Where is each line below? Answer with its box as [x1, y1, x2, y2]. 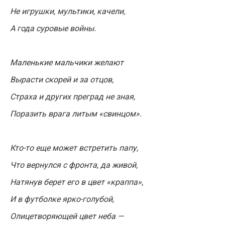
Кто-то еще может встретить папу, [10, 143, 138, 153]
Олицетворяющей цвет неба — [10, 211, 124, 221]
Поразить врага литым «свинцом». [10, 109, 142, 119]
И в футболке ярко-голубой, [10, 194, 114, 204]
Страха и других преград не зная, [10, 92, 135, 101]
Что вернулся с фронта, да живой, [10, 160, 138, 170]
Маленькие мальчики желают [10, 58, 124, 67]
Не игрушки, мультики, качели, [10, 7, 125, 16]
